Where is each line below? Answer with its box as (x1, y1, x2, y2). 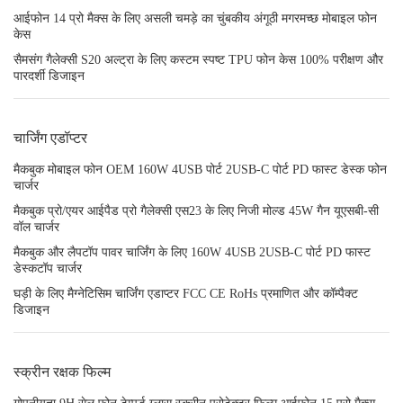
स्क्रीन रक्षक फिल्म (13, 364, 111, 380)
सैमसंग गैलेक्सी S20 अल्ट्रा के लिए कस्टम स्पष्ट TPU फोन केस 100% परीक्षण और (13, 53, 383, 67)
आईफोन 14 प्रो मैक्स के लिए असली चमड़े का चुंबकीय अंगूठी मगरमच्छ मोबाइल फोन (13, 12, 377, 25)
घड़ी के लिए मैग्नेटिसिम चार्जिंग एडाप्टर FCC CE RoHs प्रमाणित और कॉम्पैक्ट (13, 287, 358, 300)
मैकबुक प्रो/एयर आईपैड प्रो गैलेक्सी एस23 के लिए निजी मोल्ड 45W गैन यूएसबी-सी (13, 204, 379, 218)
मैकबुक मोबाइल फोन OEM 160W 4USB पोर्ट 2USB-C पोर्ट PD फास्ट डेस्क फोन (13, 163, 387, 176)
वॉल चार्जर (13, 220, 59, 234)
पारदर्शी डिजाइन (13, 69, 85, 83)
